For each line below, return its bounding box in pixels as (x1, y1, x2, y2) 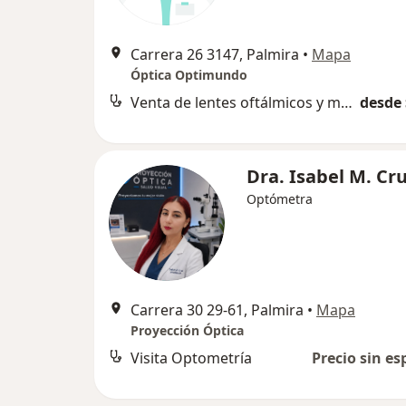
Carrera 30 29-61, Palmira (130, 300, 304, 320)
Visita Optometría (130, 348, 252, 368)
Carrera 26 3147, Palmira (130, 44, 299, 64)
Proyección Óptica (130, 322, 244, 339)
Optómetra (246, 190, 313, 208)
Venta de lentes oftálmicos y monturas (341, 92, 353, 112)
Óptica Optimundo (130, 66, 247, 83)
